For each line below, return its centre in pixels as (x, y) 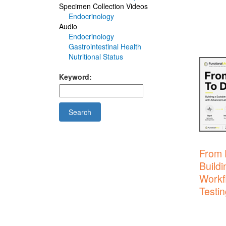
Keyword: (75, 77)
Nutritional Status (96, 57)
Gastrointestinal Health (105, 47)
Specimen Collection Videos (103, 6)
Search (80, 112)
